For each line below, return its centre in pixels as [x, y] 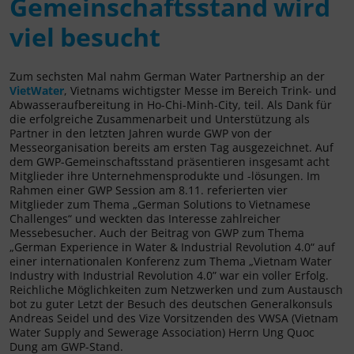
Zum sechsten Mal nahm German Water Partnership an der [167, 76]
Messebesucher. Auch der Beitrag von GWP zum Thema [158, 232]
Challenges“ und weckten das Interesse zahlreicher [145, 218]
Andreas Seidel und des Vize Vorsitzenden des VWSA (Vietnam [174, 318]
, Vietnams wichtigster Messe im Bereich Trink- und [200, 90]
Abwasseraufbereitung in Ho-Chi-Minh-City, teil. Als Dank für [171, 104]
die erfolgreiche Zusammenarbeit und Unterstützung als [160, 119]
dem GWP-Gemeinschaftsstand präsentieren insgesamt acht [169, 161]
